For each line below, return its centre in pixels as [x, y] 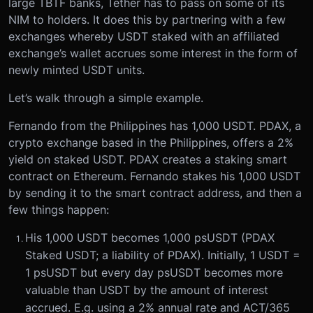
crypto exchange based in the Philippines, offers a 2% [151, 143]
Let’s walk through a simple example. [106, 98]
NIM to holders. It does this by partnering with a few [147, 20]
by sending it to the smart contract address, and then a [155, 193]
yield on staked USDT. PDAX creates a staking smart [148, 160]
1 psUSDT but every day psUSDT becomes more [154, 273]
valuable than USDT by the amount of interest [147, 290]
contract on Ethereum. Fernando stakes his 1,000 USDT [154, 176]
